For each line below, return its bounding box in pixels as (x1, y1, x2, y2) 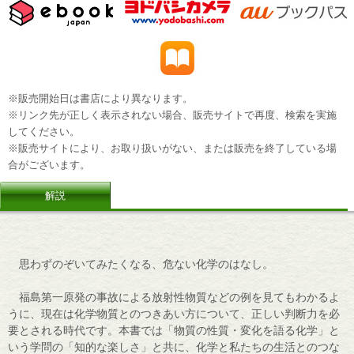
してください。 (8, 126, 80, 137)
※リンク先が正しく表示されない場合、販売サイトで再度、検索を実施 (8, 109, 337, 121)
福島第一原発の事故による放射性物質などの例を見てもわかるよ (8, 290, 340, 303)
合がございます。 (8, 159, 90, 171)
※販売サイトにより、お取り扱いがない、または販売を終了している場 (8, 142, 337, 154)
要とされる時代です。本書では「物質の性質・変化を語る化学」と (8, 323, 340, 337)
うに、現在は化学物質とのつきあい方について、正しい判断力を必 (8, 307, 340, 320)
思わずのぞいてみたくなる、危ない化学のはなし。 (8, 257, 273, 270)
